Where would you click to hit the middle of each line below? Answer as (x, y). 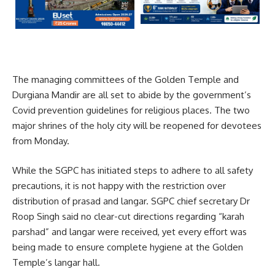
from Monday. (41, 141)
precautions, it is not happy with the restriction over (119, 185)
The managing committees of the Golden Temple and (126, 79)
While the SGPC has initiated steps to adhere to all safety (133, 170)
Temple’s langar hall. (56, 262)
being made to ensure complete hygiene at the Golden (128, 247)
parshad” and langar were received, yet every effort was (130, 231)
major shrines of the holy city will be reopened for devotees (137, 126)
